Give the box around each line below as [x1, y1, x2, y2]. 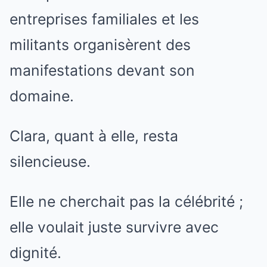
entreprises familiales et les [10, 10, 199, 29]
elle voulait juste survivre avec [10, 218, 219, 237]
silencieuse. [10, 153, 91, 171]
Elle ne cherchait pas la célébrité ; [10, 193, 243, 211]
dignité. [10, 244, 61, 262]
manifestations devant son [10, 61, 195, 80]
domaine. [10, 87, 74, 105]
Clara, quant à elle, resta [10, 127, 178, 145]
